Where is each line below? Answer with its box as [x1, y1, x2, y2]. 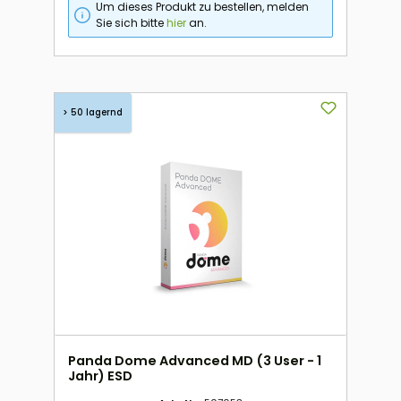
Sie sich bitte [96, 14, 167, 30]
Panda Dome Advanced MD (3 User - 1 [68, 352, 321, 371]
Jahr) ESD [68, 367, 132, 386]
